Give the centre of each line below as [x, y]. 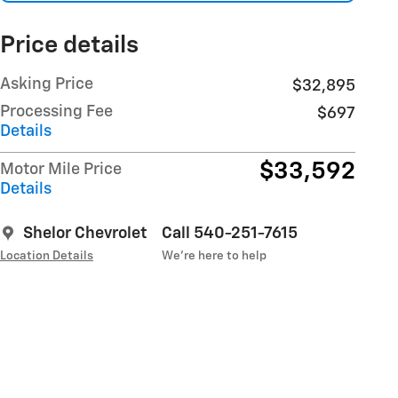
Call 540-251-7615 [230, 233]
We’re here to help [214, 255]
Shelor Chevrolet [85, 233]
